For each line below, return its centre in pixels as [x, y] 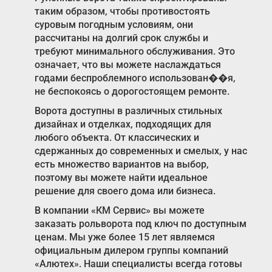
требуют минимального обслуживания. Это [134, 52]
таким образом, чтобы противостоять [122, 12]
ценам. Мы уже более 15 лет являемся [124, 237]
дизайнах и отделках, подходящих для [123, 124]
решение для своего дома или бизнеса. [125, 191]
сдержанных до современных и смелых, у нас [141, 151]
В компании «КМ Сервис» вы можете [119, 211]
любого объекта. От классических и [117, 138]
